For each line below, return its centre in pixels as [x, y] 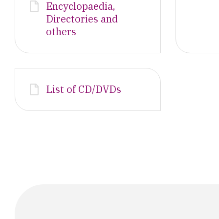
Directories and [82, 19]
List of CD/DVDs [84, 89]
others [61, 32]
